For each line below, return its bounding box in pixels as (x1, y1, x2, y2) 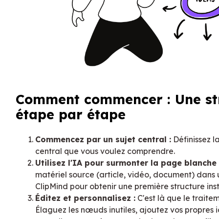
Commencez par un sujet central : (35, 134, 171, 144)
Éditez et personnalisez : (35, 193, 135, 203)
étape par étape (16, 106, 126, 123)
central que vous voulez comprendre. (35, 146, 175, 156)
